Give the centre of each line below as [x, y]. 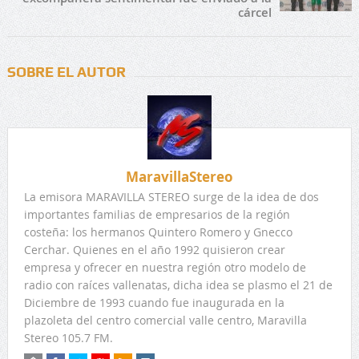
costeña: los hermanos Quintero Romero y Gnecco [158, 232]
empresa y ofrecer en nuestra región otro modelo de [165, 267]
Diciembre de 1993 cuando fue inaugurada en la [154, 302]
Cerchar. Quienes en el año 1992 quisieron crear [154, 249]
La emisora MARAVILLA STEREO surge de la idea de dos [171, 196]
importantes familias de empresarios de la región [157, 214]
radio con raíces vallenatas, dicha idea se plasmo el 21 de [178, 284]
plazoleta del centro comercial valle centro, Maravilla [165, 320]
